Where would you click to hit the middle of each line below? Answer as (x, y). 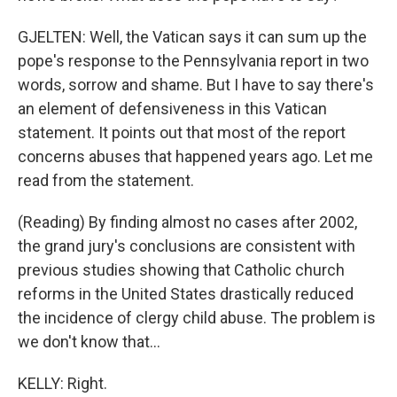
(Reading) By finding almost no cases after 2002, (187, 222)
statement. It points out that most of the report (182, 132)
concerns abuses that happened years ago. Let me (195, 156)
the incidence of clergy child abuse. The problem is (197, 318)
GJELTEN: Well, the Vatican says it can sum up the (192, 37)
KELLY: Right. (62, 383)
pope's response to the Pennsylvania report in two (193, 61)
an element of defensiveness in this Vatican (172, 109)
